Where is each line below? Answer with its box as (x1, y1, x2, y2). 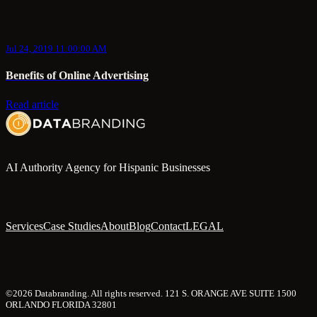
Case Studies (43, 219, 100, 232)
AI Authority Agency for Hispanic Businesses (6, 161, 210, 173)
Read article (6, 98, 59, 110)
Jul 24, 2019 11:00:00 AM (6, 43, 107, 54)
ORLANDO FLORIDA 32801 (6, 299, 117, 311)
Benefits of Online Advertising (6, 69, 149, 82)
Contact (151, 219, 185, 232)
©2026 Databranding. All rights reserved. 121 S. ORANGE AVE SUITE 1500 (6, 288, 296, 299)
